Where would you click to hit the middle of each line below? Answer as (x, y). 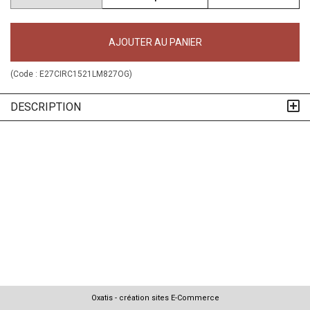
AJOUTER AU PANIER (155, 42)
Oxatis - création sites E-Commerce (155, 298)
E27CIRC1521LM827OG (84, 74)
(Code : (25, 74)
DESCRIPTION (46, 107)
